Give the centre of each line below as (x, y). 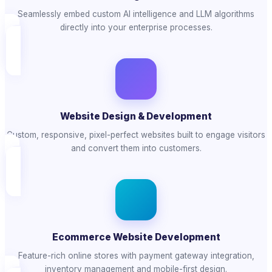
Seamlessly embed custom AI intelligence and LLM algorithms (136, 14)
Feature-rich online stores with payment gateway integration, (136, 256)
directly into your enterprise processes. (136, 28)
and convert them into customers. (136, 148)
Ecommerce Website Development (136, 237)
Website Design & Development (136, 117)
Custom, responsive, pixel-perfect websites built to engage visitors (136, 135)
